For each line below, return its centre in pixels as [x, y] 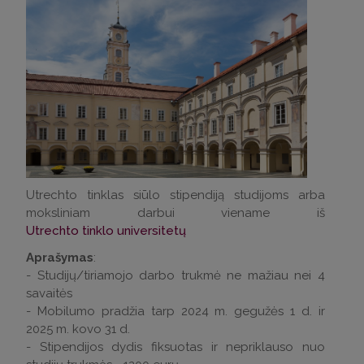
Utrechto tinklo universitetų [106, 230]
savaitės [51, 293]
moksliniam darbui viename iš [175, 212]
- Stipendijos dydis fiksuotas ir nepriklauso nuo [175, 347]
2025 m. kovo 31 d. [78, 329]
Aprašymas [60, 257]
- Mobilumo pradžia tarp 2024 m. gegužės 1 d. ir [175, 311]
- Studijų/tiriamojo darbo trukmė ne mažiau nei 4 [175, 275]
